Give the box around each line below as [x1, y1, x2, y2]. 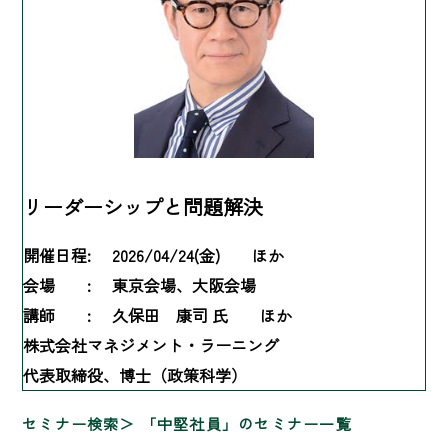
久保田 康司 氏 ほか [112, 302, 292, 327]
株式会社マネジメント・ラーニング [23, 332, 279, 357]
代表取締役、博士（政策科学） [23, 362, 247, 387]
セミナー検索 [22, 412, 120, 434]
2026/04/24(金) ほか [112, 242, 284, 267]
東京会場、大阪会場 [112, 272, 256, 297]
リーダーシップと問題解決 [23, 191, 263, 221]
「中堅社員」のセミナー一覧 [140, 412, 352, 434]
